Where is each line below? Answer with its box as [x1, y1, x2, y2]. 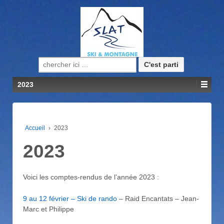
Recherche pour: [38, 59, 95, 67]
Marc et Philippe [23, 205, 74, 213]
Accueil [25, 124, 45, 131]
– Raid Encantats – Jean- [117, 194, 199, 203]
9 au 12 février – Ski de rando [23, 194, 117, 203]
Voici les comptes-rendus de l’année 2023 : [23, 172, 159, 181]
